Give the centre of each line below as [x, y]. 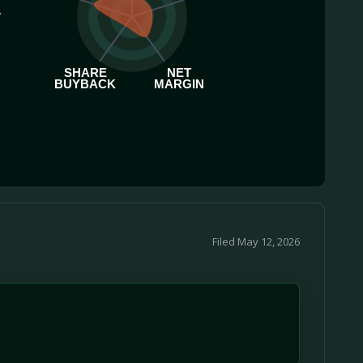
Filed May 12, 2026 [256, 241]
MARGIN [179, 84]
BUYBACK [85, 84]
